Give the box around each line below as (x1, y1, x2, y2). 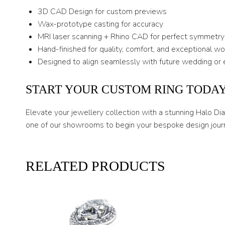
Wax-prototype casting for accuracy (38, 19, 163, 30)
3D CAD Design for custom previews (38, 6, 167, 18)
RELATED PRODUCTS (26, 158, 165, 174)
